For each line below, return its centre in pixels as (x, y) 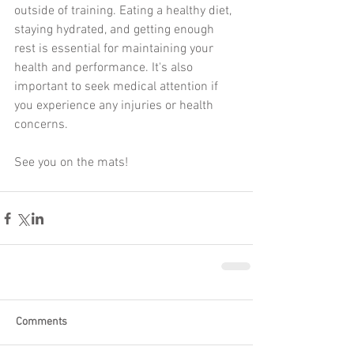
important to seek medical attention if (118, 87)
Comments (41, 322)
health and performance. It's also (105, 68)
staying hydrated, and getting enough (116, 30)
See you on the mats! (71, 163)
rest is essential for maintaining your (115, 49)
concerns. (41, 125)
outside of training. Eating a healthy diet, (124, 11)
